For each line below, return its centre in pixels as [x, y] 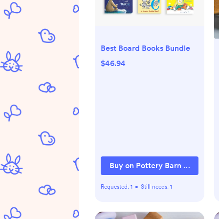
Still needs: [155, 187]
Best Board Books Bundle [145, 48]
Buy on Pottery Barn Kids [154, 166]
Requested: [116, 187]
